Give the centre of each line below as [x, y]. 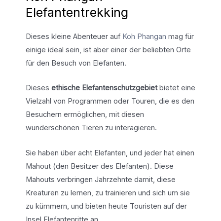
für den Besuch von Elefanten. [76, 63]
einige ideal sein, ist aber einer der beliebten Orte [108, 50]
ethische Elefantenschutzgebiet [104, 88]
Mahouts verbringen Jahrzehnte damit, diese [100, 179]
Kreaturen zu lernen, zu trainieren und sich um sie [108, 193]
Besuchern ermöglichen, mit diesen [85, 115]
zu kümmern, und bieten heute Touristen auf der [106, 206]
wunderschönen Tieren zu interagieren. [91, 128]
